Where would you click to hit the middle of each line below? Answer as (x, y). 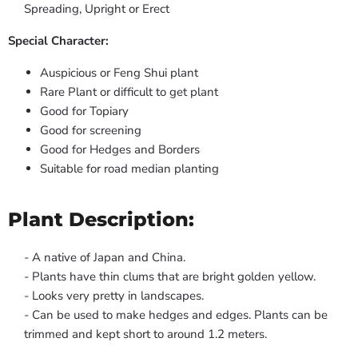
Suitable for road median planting (129, 169)
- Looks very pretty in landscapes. (114, 296)
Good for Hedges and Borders (120, 150)
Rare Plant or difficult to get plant (129, 92)
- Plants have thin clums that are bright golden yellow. (170, 277)
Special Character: (58, 41)
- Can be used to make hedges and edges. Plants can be (176, 315)
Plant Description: (101, 219)
